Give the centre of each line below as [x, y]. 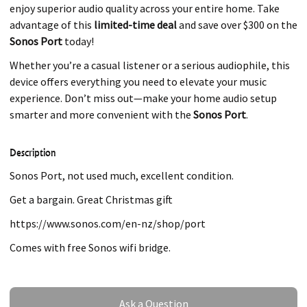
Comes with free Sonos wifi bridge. [90, 248]
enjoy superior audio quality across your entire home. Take [145, 9]
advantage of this [52, 25]
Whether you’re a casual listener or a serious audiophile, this [150, 65]
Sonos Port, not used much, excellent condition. [123, 175]
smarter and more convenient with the [101, 115]
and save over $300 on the [237, 25]
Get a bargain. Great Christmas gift [91, 199]
